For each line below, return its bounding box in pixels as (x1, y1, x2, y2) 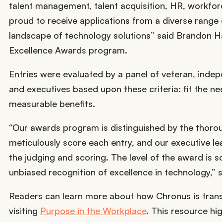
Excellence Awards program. (9, 44, 127, 55)
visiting (9, 205, 40, 216)
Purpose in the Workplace (40, 205, 146, 216)
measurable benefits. (9, 98, 95, 109)
